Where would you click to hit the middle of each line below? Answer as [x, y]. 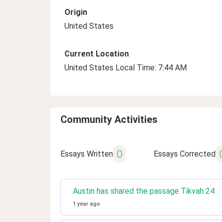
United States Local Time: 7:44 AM [126, 68]
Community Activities [109, 119]
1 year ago [86, 204]
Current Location [97, 54]
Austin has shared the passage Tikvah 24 [144, 191]
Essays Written [87, 154]
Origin [76, 12]
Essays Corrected [184, 154]
